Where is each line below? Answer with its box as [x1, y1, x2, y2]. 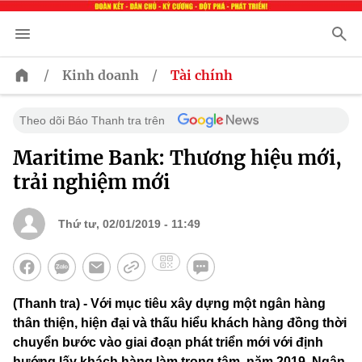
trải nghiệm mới [13, 170, 170, 196]
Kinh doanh [62, 67, 139, 84]
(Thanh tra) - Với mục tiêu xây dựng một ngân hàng [13, 297, 326, 311]
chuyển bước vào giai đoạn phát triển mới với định [13, 335, 323, 350]
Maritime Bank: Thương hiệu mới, [13, 145, 342, 171]
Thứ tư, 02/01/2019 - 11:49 [58, 217, 200, 231]
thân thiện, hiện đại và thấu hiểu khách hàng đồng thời [13, 316, 347, 330]
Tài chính [170, 67, 233, 84]
